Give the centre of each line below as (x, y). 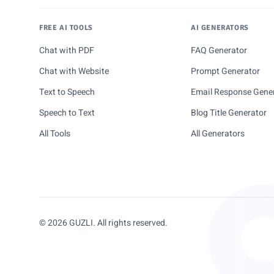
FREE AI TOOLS (66, 28)
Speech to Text (67, 113)
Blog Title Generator (229, 113)
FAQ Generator (219, 50)
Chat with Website (74, 71)
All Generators (218, 134)
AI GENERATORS (220, 28)
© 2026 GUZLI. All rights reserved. (103, 223)
